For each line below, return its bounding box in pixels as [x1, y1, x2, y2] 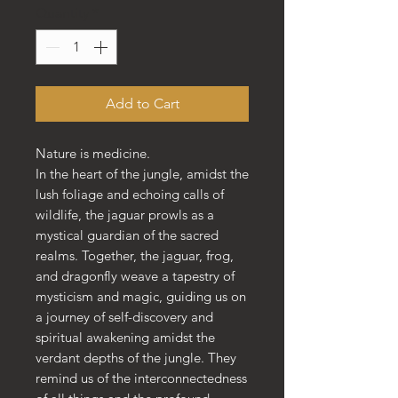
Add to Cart [105, 95, 179, 113]
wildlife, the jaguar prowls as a [36, 206, 214, 224]
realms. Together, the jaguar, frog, [36, 247, 234, 265]
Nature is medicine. [36, 145, 150, 163]
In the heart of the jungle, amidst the [36, 165, 249, 183]
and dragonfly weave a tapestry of [36, 267, 235, 285]
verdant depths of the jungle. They [36, 349, 236, 367]
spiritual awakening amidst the [36, 329, 215, 346]
